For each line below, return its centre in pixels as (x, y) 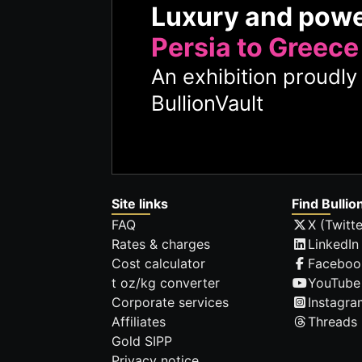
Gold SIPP (142, 341)
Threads (333, 322)
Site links (140, 204)
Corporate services (170, 303)
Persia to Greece (255, 47)
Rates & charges (161, 244)
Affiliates (139, 322)
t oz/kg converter (166, 283)
